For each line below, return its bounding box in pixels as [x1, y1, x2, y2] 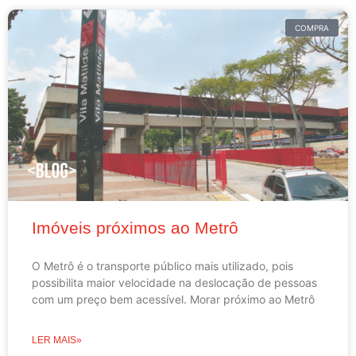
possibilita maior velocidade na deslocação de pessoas [32, 276, 317, 290]
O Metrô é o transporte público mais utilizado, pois [32, 259, 293, 273]
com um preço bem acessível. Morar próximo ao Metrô [32, 292, 315, 307]
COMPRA [295, 23, 329, 33]
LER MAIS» [32, 335, 82, 346]
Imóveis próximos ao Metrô [32, 219, 238, 238]
